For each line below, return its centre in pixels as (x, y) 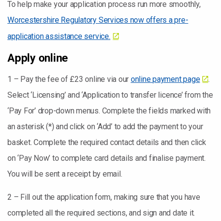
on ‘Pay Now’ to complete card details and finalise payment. (107, 158)
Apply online (38, 58)
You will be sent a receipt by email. (65, 174)
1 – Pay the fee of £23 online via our (69, 79)
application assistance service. (59, 36)
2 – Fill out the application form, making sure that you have (104, 197)
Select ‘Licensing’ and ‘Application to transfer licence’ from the (110, 95)
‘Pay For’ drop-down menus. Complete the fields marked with (109, 111)
